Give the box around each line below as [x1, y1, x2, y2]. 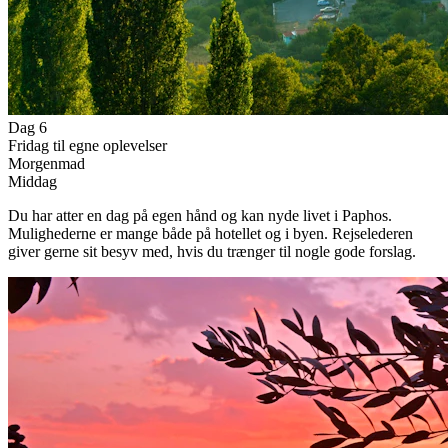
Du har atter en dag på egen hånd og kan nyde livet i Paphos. [8, 207, 392, 225]
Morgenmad [8, 155, 85, 173]
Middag [8, 173, 57, 191]
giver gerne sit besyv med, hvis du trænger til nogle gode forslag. [8, 243, 416, 261]
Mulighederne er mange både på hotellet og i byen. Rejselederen [8, 225, 413, 243]
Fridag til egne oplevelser [8, 137, 167, 155]
